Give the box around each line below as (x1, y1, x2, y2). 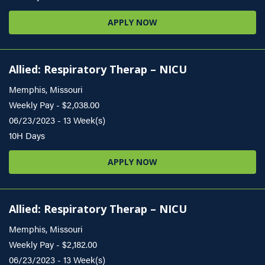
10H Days (9, 129, 45, 142)
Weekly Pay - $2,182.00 (9, 238, 97, 251)
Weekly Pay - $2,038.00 (9, 98, 99, 111)
